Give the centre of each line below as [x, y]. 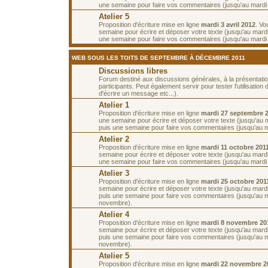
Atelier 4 [114, 214]
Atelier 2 [114, 139]
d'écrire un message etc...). [138, 93]
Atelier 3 [114, 173]
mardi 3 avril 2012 [228, 24]
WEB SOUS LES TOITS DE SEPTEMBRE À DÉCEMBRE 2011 [159, 57]
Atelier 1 [114, 105]
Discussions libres [133, 71]
